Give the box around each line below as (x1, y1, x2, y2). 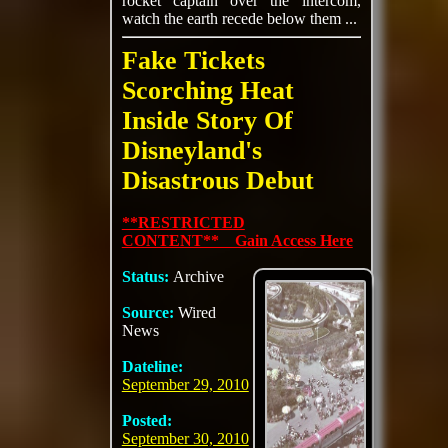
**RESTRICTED (121, 214, 245, 231)
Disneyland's (121, 136, 262, 165)
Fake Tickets (121, 46, 265, 75)
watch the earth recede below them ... (121, 10, 357, 27)
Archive (172, 268, 224, 285)
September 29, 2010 (121, 376, 249, 393)
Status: (121, 268, 173, 285)
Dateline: (121, 358, 183, 375)
